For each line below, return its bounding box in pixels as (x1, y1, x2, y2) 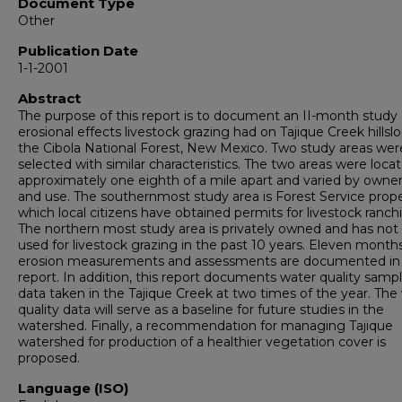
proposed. (18, 350, 80, 366)
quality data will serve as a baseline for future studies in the (18, 301, 384, 318)
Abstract (18, 90, 81, 107)
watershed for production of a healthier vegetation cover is (18, 334, 386, 350)
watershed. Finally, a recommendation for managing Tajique (18, 318, 393, 334)
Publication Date (18, 42, 138, 59)
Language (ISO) (18, 380, 128, 397)
